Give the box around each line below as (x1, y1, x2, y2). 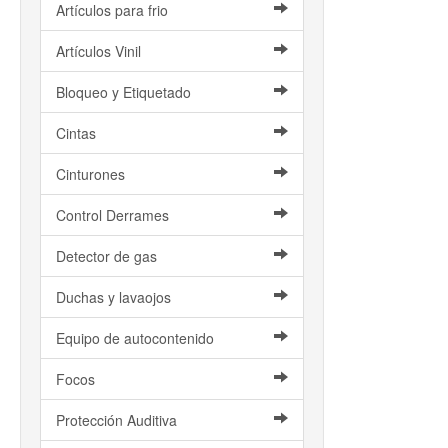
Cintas (56, 123, 96, 143)
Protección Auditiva (56, 410, 177, 430)
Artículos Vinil (56, 41, 141, 61)
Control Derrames (56, 205, 169, 225)
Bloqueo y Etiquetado (56, 82, 191, 102)
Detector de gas (56, 246, 157, 266)
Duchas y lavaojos (56, 287, 171, 307)
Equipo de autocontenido (56, 328, 214, 348)
